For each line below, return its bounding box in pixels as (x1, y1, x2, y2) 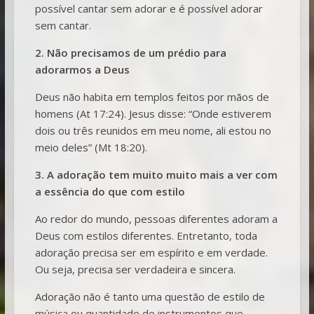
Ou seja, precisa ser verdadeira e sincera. (34, 261, 235, 276)
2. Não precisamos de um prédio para (34, 45, 226, 60)
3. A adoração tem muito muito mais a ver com (34, 167, 278, 182)
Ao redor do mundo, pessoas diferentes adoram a (34, 211, 278, 226)
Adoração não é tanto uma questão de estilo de (34, 289, 265, 303)
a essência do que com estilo (34, 184, 185, 198)
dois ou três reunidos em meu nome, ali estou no (34, 123, 271, 137)
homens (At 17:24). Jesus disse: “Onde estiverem (34, 106, 271, 121)
